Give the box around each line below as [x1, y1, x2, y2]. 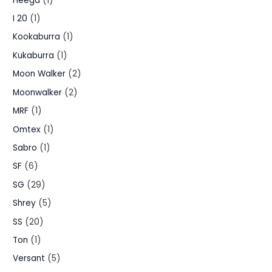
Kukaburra [13, 49, 55, 61]
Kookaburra [13, 31, 61, 43]
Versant [13, 253, 46, 265]
